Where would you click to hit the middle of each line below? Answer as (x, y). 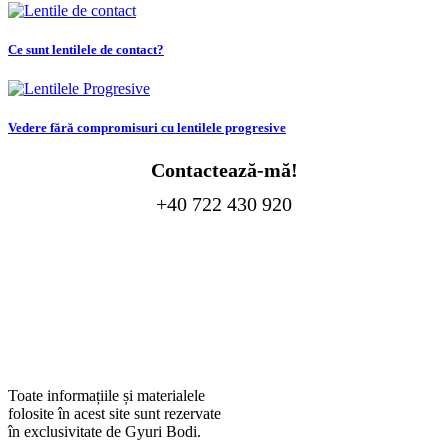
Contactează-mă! (224, 169)
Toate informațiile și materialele (106, 395)
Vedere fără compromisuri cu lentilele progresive (147, 128)
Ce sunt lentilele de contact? (86, 50)
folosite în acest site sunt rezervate (114, 413)
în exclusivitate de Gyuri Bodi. (104, 431)
